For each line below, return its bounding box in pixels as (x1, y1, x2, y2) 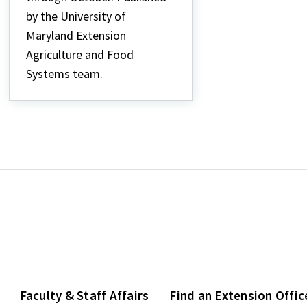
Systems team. (26, 65, 103, 82)
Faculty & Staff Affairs (19, 286, 149, 304)
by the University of (26, 8, 127, 24)
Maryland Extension (26, 27, 127, 43)
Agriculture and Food (26, 46, 134, 62)
